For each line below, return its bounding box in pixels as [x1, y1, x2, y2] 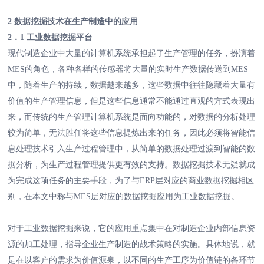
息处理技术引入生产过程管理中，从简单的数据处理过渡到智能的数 [8, 144, 256, 154]
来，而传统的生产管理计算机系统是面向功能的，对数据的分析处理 [8, 113, 256, 122]
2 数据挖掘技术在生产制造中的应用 [8, 17, 138, 27]
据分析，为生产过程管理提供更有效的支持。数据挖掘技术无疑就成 [8, 160, 256, 170]
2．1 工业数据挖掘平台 [8, 33, 93, 42]
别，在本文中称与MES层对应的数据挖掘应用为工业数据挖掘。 [8, 192, 240, 202]
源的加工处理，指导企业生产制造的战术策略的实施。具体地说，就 [8, 240, 256, 249]
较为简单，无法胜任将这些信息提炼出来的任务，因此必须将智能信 [8, 128, 256, 138]
